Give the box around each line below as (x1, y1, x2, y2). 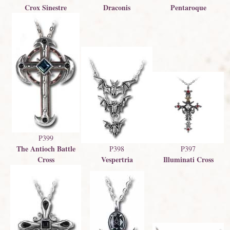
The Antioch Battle (16, 143, 75, 154)
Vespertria (101, 154, 133, 165)
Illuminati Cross (163, 154, 214, 165)
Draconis (103, 2, 131, 13)
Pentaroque (170, 2, 206, 13)
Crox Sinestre (25, 2, 67, 13)
